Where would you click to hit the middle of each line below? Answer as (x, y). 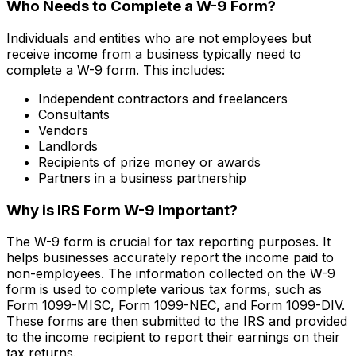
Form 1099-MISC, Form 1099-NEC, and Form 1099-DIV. (176, 306)
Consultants (74, 114)
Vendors (63, 130)
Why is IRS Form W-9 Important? (122, 210)
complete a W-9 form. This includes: (116, 70)
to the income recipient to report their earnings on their (173, 337)
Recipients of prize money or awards (149, 162)
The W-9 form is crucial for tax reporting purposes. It (168, 242)
